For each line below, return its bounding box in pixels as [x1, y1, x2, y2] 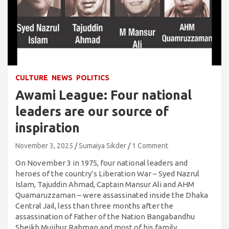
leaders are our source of [15, 104, 169, 119]
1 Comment [132, 142, 168, 150]
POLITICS [76, 74, 109, 82]
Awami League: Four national [15, 88, 192, 103]
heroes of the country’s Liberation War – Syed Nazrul [15, 169, 199, 178]
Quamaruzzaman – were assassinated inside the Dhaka [15, 191, 208, 200]
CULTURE [15, 74, 48, 82]
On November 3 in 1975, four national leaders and [15, 158, 188, 168]
